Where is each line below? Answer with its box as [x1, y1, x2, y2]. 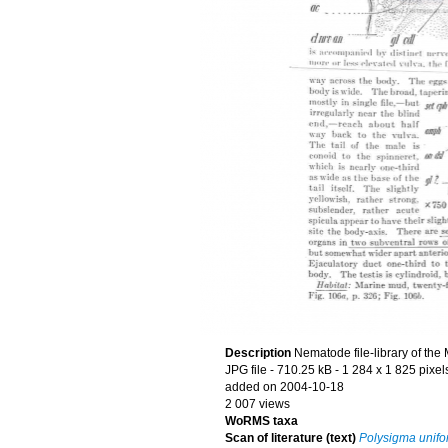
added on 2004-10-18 [225, 380, 344, 394]
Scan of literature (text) [225, 431, 356, 445]
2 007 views [225, 397, 290, 411]
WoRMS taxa [225, 414, 298, 428]
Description [225, 346, 294, 360]
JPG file [225, 363, 267, 377]
